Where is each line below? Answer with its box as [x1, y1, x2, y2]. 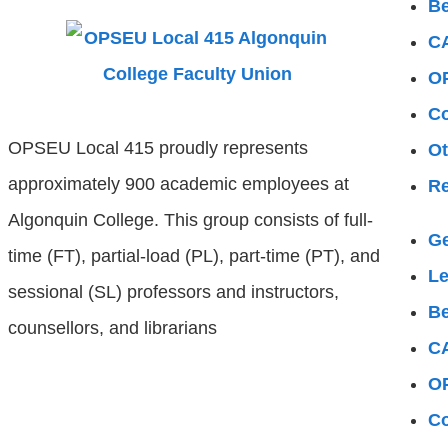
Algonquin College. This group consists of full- [8, 210, 373, 230]
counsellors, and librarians [8, 318, 217, 338]
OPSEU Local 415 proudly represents [8, 138, 308, 158]
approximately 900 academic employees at [8, 174, 349, 194]
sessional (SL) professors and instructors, [8, 282, 339, 302]
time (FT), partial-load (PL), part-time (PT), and [8, 246, 380, 266]
